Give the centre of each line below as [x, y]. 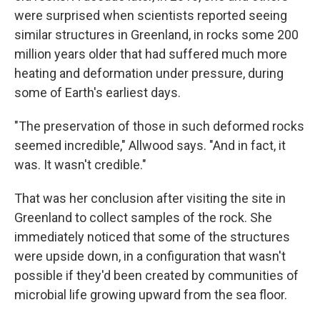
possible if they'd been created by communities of [156, 275]
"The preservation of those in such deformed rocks [159, 126]
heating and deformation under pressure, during [149, 73]
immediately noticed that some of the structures [152, 236]
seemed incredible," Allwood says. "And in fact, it [150, 145]
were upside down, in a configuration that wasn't [150, 256]
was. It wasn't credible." [80, 164]
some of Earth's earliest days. [97, 92]
